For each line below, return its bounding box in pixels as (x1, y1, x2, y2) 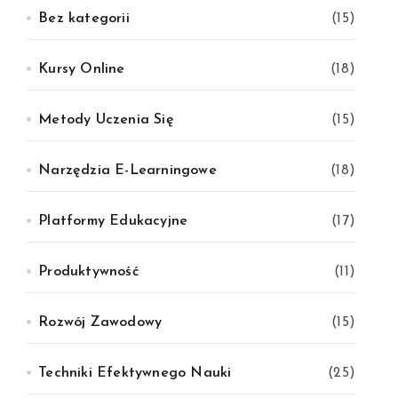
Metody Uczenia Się (38, 113, 174, 127)
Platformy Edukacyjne (38, 214, 188, 228)
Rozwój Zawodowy (38, 315, 163, 330)
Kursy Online (38, 62, 125, 76)
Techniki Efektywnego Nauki (38, 366, 232, 380)
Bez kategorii (38, 12, 130, 26)
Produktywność (38, 265, 139, 279)
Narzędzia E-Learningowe (38, 163, 217, 178)
